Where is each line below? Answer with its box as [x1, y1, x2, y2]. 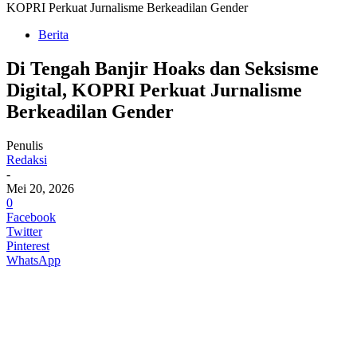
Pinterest [6, 238, 49, 253]
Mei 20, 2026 [6, 181, 74, 195]
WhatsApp [6, 253, 61, 267]
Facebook [6, 210, 56, 224]
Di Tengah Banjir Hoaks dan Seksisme [6, 57, 319, 79]
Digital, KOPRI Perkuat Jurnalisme [6, 79, 302, 100]
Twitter [6, 224, 42, 238]
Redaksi [6, 152, 47, 167]
